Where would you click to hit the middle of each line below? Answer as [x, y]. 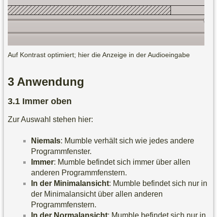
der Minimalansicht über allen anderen [97, 194]
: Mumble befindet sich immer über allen [122, 162]
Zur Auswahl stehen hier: [50, 119]
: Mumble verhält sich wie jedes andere [127, 140]
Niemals [46, 140]
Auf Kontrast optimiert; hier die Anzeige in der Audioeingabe [99, 54]
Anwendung [51, 81]
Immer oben [47, 101]
